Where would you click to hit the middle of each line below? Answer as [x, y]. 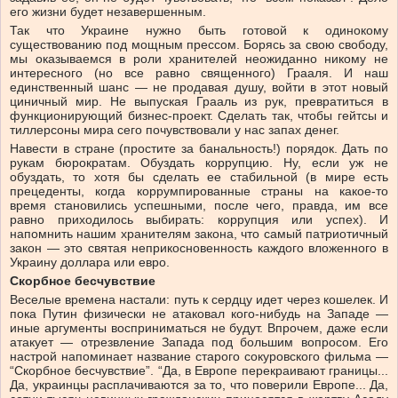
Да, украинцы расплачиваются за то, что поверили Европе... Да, [199, 385]
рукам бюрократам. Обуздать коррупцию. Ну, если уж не [199, 163]
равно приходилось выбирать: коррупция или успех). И [199, 220]
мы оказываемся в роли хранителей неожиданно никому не [199, 59]
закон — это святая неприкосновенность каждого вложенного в [199, 248]
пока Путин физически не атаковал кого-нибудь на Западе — [199, 314]
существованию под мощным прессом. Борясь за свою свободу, [199, 45]
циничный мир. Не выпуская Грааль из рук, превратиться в [199, 102]
